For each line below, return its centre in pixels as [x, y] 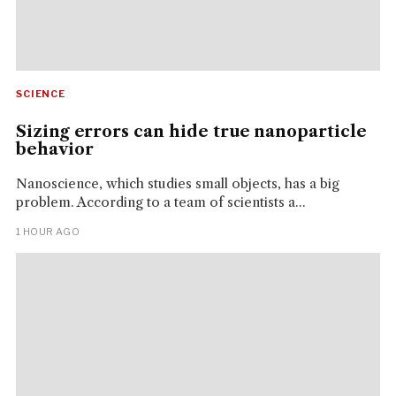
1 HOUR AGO [48, 231]
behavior [54, 149]
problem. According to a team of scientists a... [160, 202]
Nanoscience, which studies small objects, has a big [177, 183]
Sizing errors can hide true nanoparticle [191, 131]
